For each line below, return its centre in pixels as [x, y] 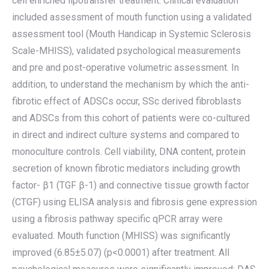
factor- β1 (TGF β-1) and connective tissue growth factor [131, 185]
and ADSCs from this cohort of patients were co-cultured [131, 118]
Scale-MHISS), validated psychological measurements [126, 51]
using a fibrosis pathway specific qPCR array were [117, 219]
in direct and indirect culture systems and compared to [126, 135]
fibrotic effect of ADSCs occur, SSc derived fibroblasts [127, 101]
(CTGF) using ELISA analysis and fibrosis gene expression [134, 202]
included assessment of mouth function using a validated [132, 17]
